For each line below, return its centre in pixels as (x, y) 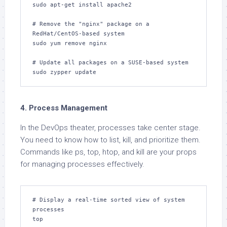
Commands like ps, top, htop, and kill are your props (108, 152)
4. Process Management (64, 108)
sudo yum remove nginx (70, 43)
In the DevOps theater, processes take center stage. (110, 128)
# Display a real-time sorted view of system (109, 200)
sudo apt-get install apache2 (82, 5)
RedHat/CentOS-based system (79, 34)
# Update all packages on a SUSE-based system (110, 63)
